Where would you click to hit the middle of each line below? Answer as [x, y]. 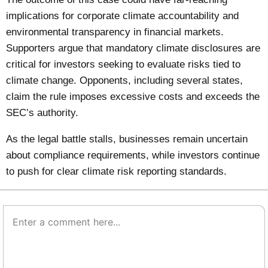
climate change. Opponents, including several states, [125, 81]
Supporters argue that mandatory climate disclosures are [133, 48]
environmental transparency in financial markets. [115, 32]
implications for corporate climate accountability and [123, 16]
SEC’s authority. [42, 113]
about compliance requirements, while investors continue [133, 156]
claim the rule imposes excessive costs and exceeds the [133, 97]
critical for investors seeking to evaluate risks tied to [124, 65]
